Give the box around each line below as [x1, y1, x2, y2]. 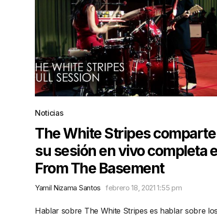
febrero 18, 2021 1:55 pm [105, 183, 182, 192]
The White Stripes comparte [35, 124, 216, 142]
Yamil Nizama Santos [35, 183, 101, 192]
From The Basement [35, 159, 164, 177]
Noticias [35, 108, 63, 118]
